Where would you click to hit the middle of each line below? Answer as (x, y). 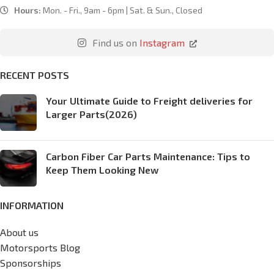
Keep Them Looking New (102, 169)
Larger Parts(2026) (91, 114)
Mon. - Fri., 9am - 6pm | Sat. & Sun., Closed (122, 10)
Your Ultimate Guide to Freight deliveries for (149, 100)
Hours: (28, 10)
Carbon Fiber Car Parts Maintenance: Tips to (148, 156)
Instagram (162, 42)
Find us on (114, 42)
